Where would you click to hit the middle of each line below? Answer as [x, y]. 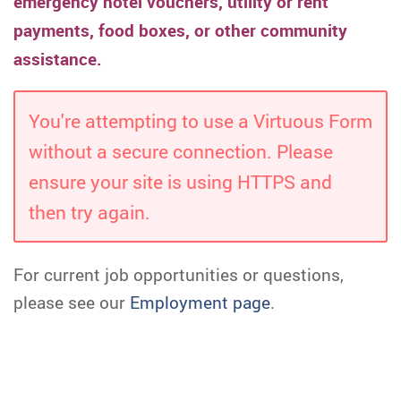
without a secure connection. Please [181, 151]
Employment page [200, 302]
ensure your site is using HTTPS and [180, 182]
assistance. [58, 59]
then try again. [90, 212]
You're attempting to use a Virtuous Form [200, 121]
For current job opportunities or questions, [179, 274]
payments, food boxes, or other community [180, 30]
